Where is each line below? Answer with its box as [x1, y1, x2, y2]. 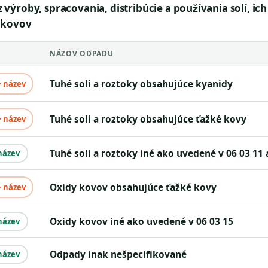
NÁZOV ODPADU [50, 48, 114, 59]
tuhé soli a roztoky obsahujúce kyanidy [54, 77, 233, 90]
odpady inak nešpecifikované [57, 248, 187, 261]
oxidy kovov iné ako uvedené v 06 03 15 [57, 215, 233, 228]
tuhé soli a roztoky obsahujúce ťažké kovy [54, 112, 246, 126]
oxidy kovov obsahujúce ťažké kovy [57, 181, 217, 194]
